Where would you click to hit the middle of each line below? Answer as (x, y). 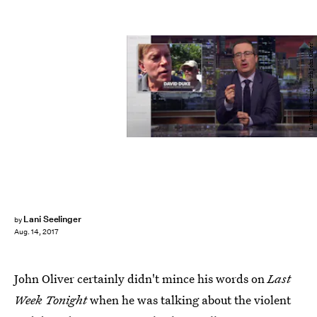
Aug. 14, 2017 (36, 232)
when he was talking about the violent (189, 300)
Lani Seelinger (52, 219)
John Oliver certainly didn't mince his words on (141, 278)
